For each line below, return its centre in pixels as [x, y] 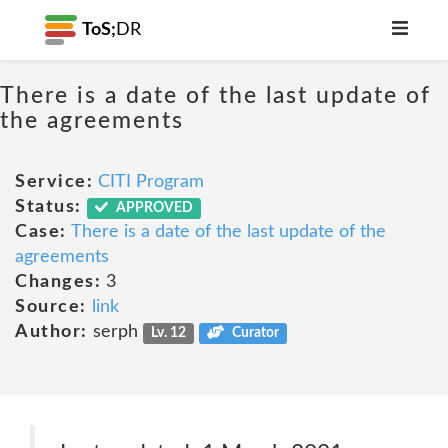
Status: [48, 207]
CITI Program [151, 182]
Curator [253, 333]
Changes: [58, 282]
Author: [51, 332]
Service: [54, 182]
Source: [51, 307]
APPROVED [153, 208]
